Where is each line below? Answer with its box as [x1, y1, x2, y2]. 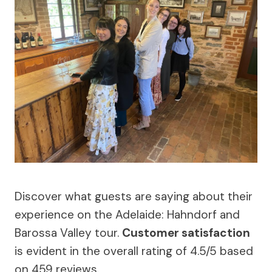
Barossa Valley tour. [15, 225, 122, 241]
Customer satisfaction [122, 225, 250, 241]
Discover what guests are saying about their [15, 189, 253, 205]
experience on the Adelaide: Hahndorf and [15, 207, 240, 223]
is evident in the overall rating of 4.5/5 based [15, 243, 253, 259]
